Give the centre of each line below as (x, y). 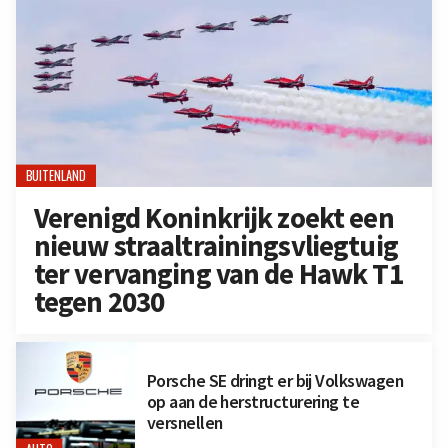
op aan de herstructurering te (253, 402)
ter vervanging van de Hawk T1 (218, 274)
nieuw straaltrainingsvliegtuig (215, 246)
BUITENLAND (56, 175)
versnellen (184, 423)
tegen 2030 (99, 302)
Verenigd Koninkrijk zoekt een (213, 218)
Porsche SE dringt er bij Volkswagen (275, 381)
